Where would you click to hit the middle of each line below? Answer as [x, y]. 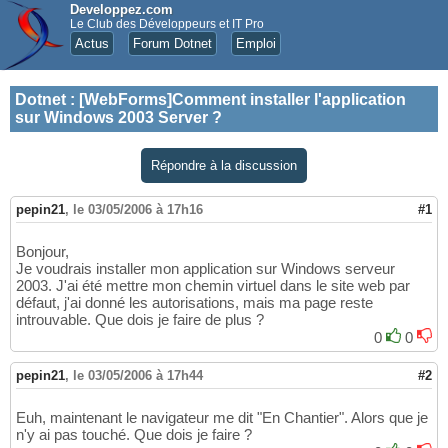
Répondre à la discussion [224, 165]
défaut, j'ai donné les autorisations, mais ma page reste [194, 303]
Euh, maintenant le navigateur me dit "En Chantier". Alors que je [222, 418]
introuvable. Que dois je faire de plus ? [140, 320]
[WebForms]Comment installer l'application [242, 99]
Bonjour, [42, 252]
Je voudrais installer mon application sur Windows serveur [205, 269]
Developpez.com [121, 9]
